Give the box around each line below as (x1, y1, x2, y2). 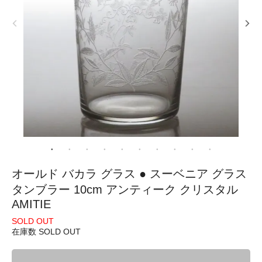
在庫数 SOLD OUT (12, 226, 81, 236)
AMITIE (12, 197, 51, 211)
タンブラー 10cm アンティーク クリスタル (12, 182, 238, 196)
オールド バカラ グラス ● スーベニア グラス (12, 167, 247, 180)
